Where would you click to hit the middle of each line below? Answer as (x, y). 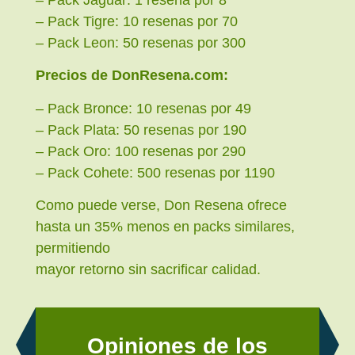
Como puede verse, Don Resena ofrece (161, 205)
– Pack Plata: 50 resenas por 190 (141, 130)
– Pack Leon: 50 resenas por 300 (141, 42)
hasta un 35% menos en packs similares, (165, 226)
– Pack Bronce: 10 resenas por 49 (143, 108)
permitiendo (73, 248)
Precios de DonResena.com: (132, 76)
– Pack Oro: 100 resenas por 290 (141, 151)
